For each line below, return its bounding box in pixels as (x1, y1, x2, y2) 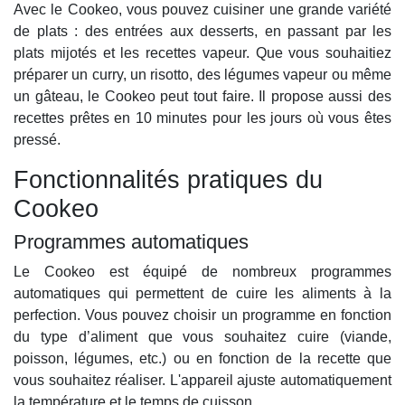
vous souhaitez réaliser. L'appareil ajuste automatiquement (14, 372, 391, 389)
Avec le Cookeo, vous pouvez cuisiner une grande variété (14, 2, 391, 18)
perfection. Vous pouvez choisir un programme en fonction (14, 307, 391, 324)
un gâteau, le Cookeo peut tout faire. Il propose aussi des (14, 89, 391, 105)
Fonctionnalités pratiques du (14, 165, 323, 194)
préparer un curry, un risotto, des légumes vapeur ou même (14, 67, 391, 83)
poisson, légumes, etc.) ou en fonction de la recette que (14, 351, 391, 367)
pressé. (14, 132, 61, 148)
